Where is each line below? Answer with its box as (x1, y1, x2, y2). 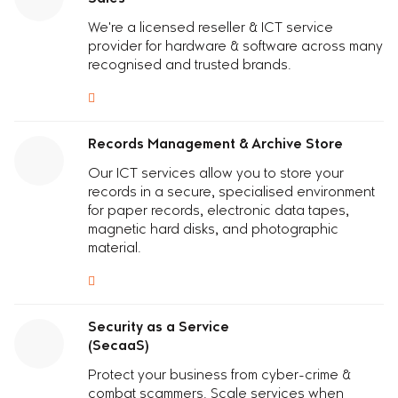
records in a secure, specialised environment (88, 187, 376, 200)
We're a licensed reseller (88, 22, 246, 36)
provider (88, 41, 143, 54)
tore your (287, 168, 345, 181)
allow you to (199, 168, 281, 181)
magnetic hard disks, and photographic (88, 224, 339, 237)
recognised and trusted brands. (88, 60, 292, 73)
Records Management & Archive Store (88, 139, 344, 152)
